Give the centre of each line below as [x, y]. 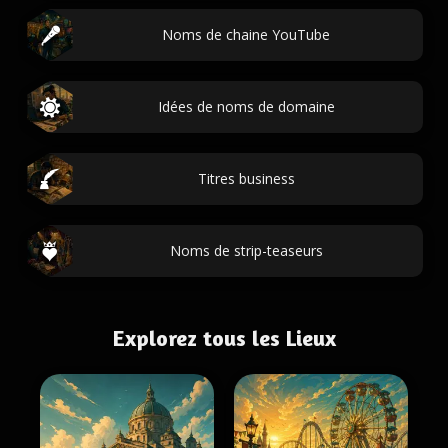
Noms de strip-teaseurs [246, 250]
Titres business [246, 178]
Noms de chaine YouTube [246, 34]
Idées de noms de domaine [246, 106]
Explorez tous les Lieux [224, 338]
